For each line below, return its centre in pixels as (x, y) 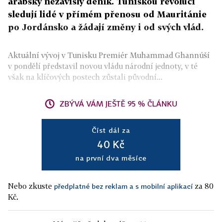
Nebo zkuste (31, 186)
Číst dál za (111, 130)
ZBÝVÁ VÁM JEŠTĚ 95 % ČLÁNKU (118, 104)
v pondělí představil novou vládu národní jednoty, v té (103, 66)
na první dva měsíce (111, 158)
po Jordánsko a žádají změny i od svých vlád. (106, 27)
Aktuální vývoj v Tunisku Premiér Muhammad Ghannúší (109, 55)
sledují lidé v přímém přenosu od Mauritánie (107, 14)
